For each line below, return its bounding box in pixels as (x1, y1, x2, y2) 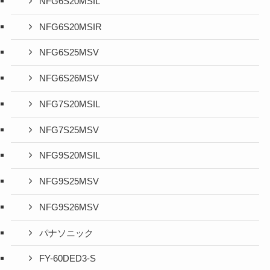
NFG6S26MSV (39, 74, 99, 84)
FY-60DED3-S (39, 254, 96, 264)
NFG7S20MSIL (39, 99, 101, 109)
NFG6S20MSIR (39, 22, 102, 32)
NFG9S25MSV (39, 177, 99, 187)
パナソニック (39, 228, 94, 238)
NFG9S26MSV (39, 202, 99, 212)
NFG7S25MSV (39, 125, 99, 135)
